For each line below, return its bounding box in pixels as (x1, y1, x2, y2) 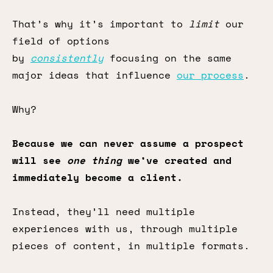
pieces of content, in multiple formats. (12, 238, 250, 253)
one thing (67, 153, 122, 168)
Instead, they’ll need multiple (12, 204, 195, 219)
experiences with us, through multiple (12, 221, 238, 236)
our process (177, 68, 244, 82)
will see (12, 153, 67, 168)
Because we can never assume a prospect (12, 136, 244, 151)
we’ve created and (122, 153, 232, 168)
